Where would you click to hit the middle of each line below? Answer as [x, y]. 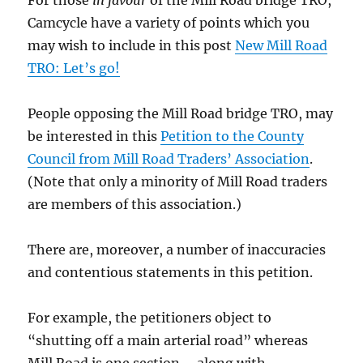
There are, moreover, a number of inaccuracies [177, 249]
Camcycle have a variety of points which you [169, 22]
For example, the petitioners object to [150, 317]
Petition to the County [233, 136]
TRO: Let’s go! [74, 68]
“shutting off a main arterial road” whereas [168, 340]
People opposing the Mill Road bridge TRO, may [181, 113]
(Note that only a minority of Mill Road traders [178, 181]
